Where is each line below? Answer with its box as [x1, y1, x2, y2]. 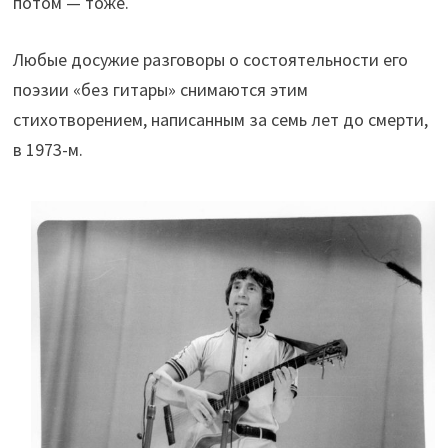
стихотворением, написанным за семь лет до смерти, [12, 108, 428, 132]
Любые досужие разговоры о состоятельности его [12, 48, 408, 72]
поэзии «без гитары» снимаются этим [12, 78, 308, 102]
